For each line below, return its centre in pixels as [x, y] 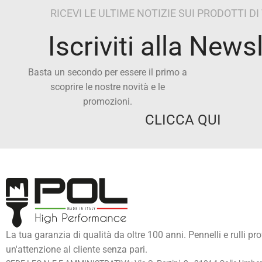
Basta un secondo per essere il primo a [107, 73]
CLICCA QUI [183, 120]
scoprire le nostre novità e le [107, 87]
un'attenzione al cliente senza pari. [77, 250]
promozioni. [107, 102]
